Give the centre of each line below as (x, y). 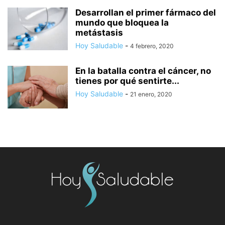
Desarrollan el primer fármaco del (146, 12)
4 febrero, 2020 (152, 46)
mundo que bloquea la (122, 22)
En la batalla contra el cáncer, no (143, 71)
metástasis (99, 32)
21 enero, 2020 (151, 94)
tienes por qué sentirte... (127, 81)
